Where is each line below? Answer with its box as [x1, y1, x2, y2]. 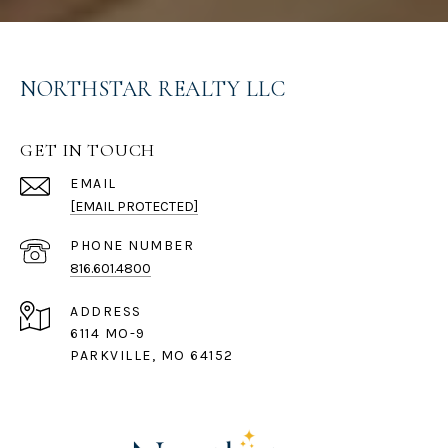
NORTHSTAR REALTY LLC [20, 76, 285, 103]
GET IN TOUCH [20, 139, 155, 162]
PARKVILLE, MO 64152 [70, 347, 234, 365]
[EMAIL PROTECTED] [70, 198, 198, 216]
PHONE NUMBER [70, 237, 194, 255]
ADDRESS [70, 303, 142, 321]
